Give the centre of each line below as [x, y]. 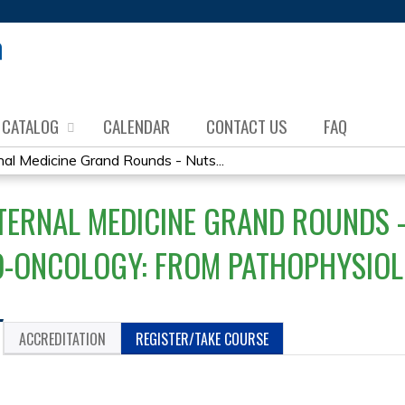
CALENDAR [137, 126]
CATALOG [30, 126]
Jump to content [202, 11]
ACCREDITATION [63, 339]
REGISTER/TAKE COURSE [202, 339]
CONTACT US [247, 126]
